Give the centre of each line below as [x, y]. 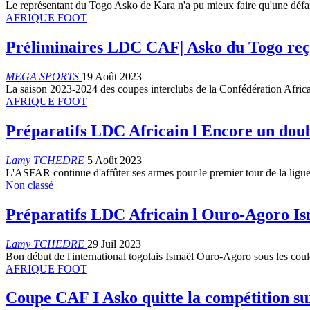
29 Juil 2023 [114, 244]
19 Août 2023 [112, 76]
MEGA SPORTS [44, 76]
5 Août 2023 [115, 160]
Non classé [29, 185]
